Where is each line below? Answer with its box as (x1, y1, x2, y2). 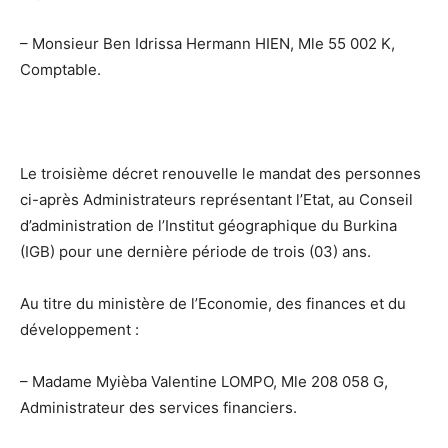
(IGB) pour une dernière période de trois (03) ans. (20, 241, 371, 261)
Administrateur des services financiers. (20, 397, 297, 417)
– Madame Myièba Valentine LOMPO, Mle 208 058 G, (20, 371, 388, 391)
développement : (20, 319, 139, 339)
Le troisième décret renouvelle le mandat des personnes (20, 163, 421, 183)
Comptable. (20, 59, 101, 79)
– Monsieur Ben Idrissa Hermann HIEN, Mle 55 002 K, (20, 33, 395, 53)
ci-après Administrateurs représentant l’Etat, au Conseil (20, 189, 413, 209)
